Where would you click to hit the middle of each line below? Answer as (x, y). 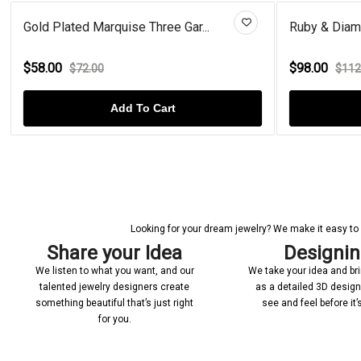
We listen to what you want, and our (114, 270)
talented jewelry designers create (114, 286)
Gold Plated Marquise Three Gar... (103, 27)
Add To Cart (129, 108)
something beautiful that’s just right (114, 303)
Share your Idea (114, 253)
